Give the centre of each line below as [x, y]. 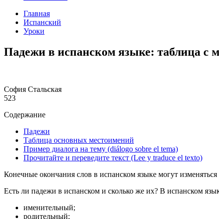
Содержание [25, 115]
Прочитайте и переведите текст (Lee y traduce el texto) [113, 158]
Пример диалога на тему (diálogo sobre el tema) [101, 149]
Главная [37, 14]
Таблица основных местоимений [79, 140]
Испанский [42, 22]
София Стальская [33, 89]
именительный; [49, 208]
